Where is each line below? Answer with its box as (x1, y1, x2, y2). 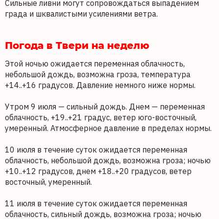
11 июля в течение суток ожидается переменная (5, 198, 187, 208)
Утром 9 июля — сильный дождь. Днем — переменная (5, 102, 205, 111)
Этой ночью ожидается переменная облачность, (5, 59, 185, 68)
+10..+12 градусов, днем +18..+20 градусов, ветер (5, 166, 192, 176)
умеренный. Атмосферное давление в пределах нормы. (5, 123, 212, 133)
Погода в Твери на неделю (5, 38, 155, 51)
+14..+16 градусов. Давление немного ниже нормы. (5, 80, 196, 90)
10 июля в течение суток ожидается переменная (5, 145, 187, 154)
